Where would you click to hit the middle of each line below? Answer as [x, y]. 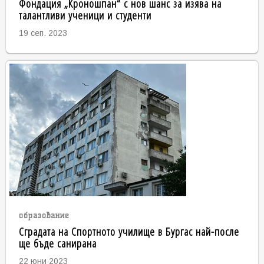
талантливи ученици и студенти [85, 15]
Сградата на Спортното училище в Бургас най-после [129, 232]
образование [44, 216]
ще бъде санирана [57, 243]
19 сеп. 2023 [43, 33]
